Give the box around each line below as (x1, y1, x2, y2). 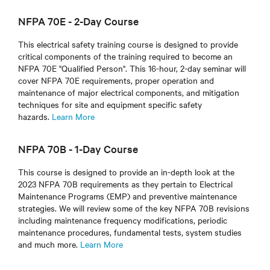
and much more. (18, 238, 80, 251)
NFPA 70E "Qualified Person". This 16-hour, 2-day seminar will (18, 62, 246, 75)
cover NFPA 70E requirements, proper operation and (18, 74, 214, 87)
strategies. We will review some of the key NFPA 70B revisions (18, 202, 250, 215)
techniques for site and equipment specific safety (18, 98, 202, 111)
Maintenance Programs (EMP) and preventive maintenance (18, 190, 237, 202)
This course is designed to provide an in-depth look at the (18, 166, 234, 178)
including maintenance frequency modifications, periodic (18, 214, 227, 227)
